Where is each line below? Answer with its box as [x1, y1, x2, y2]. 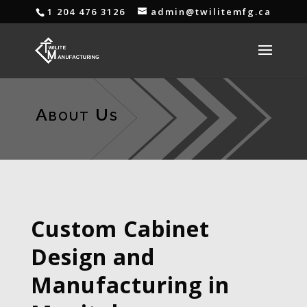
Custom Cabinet [30, 214, 210, 243]
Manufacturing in [30, 270, 230, 299]
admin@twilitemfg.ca [150, 5, 271, 18]
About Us [35, 104, 119, 125]
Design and [30, 242, 155, 271]
